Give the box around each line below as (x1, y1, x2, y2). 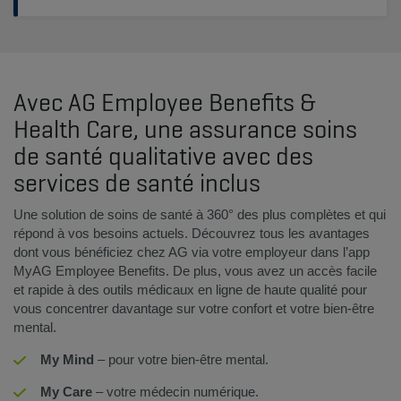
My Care (40, 383, 92, 399)
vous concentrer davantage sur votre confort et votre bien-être (13, 300, 374, 316)
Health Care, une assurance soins (13, 112, 357, 145)
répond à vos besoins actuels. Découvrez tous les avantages (13, 225, 370, 241)
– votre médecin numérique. (92, 383, 259, 399)
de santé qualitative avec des (13, 139, 313, 172)
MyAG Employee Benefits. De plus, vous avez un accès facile (13, 262, 377, 278)
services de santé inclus (13, 166, 260, 199)
